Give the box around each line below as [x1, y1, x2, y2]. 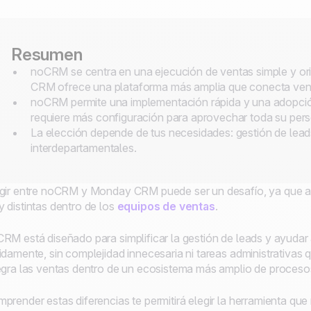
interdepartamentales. [31, 141, 137, 155]
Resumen [11, 44, 83, 65]
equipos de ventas [117, 199, 215, 213]
